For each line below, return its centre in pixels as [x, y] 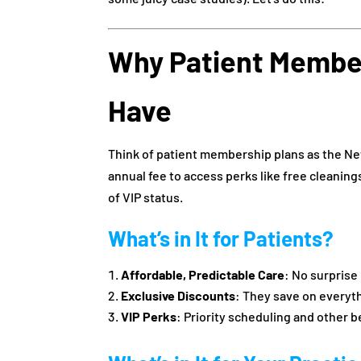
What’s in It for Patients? [221, 238]
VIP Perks [149, 316]
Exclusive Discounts [178, 295]
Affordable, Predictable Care [203, 274]
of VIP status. [146, 197]
